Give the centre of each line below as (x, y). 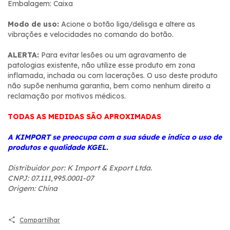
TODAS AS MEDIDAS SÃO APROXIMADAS (84, 116)
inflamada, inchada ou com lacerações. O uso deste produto (113, 75)
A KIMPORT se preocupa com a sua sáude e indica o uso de (115, 137)
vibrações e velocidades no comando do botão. (91, 34)
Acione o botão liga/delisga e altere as (127, 24)
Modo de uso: (33, 24)
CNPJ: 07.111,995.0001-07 (51, 178)
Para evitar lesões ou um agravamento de (113, 55)
